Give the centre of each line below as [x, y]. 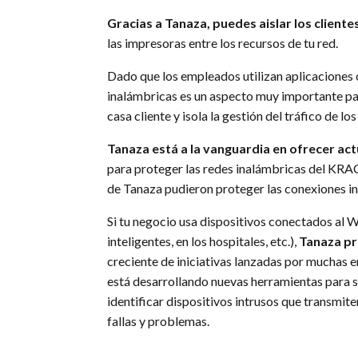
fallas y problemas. [161, 320]
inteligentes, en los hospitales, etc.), [203, 241]
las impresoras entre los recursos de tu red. [223, 42]
